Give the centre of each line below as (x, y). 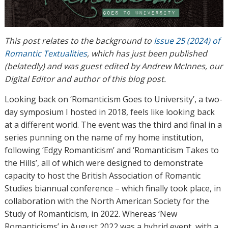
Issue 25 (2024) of (187, 40)
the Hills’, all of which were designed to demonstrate (104, 163)
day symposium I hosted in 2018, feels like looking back (109, 112)
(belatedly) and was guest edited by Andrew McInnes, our (113, 66)
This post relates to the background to (79, 40)
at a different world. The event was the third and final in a (113, 124)
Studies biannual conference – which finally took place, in (112, 188)
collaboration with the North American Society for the (107, 201)
